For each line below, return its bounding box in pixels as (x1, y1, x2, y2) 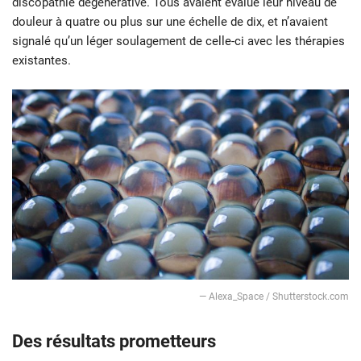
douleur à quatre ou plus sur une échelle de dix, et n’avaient (12, 15, 328, 30)
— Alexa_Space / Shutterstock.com (199, 290, 349, 302)
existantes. (12, 53, 71, 68)
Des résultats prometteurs (12, 330, 216, 351)
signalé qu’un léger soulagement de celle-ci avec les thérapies (12, 34, 345, 49)
